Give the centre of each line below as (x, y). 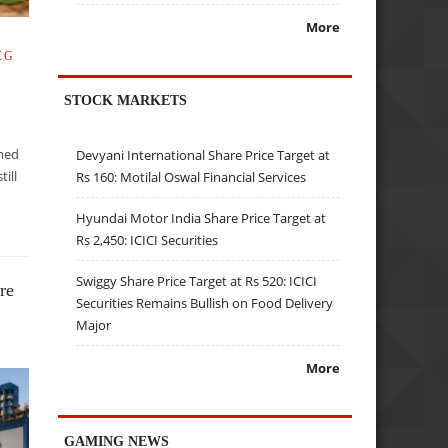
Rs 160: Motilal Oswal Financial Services (191, 176)
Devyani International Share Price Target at (203, 154)
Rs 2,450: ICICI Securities (147, 239)
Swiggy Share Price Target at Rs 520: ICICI (197, 280)
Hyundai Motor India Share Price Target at (201, 217)
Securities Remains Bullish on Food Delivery (205, 302)
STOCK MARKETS (126, 100)
